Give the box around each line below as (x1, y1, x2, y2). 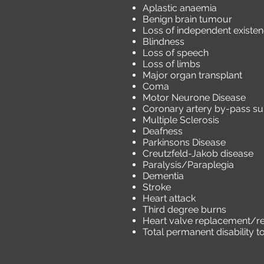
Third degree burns (143, 204, 226, 215)
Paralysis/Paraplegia (143, 159, 234, 170)
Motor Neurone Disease (143, 92, 246, 103)
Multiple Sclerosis (143, 114, 219, 126)
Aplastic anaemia (143, 2, 217, 14)
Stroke (143, 181, 171, 193)
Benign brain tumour (143, 14, 232, 25)
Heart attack (143, 193, 196, 204)
